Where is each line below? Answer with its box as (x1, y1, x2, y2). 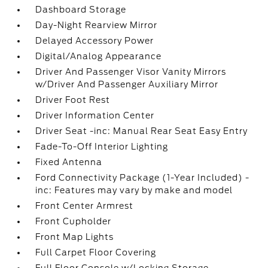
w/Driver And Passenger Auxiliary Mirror (35, 80, 219, 90)
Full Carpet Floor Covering (35, 248, 157, 258)
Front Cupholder (35, 217, 112, 227)
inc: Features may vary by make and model (35, 185, 233, 196)
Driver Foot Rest (35, 95, 111, 105)
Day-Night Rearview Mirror (35, 20, 158, 31)
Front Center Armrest (35, 201, 134, 211)
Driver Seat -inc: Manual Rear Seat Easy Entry (35, 126, 248, 136)
